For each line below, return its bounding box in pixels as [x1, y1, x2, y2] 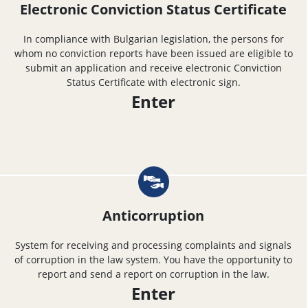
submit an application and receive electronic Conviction [25, 60, 282, 74]
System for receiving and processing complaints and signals [15, 238, 291, 252]
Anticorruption [102, 206, 204, 225]
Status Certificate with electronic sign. [66, 75, 241, 89]
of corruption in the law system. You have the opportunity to [14, 252, 292, 266]
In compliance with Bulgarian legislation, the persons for [23, 32, 284, 45]
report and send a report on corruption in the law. [37, 267, 269, 280]
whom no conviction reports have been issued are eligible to [14, 46, 293, 60]
